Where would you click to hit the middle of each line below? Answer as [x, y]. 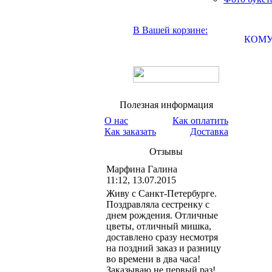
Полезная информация [166, 105]
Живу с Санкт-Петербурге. [161, 193]
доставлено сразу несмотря [162, 237]
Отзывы [166, 151]
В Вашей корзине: [170, 30]
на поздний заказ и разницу [164, 248]
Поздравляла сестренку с [158, 204]
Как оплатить [200, 121]
